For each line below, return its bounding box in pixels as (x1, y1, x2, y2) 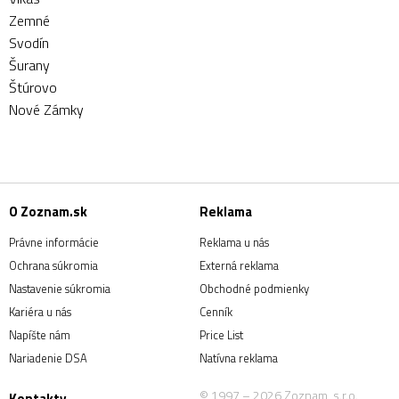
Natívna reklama (199, 349, 278, 367)
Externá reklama (199, 256, 279, 274)
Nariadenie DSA (9, 349, 87, 367)
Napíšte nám (9, 326, 70, 344)
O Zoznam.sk (9, 201, 87, 222)
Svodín (9, 32, 49, 53)
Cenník (199, 303, 232, 321)
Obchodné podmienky (199, 280, 309, 297)
